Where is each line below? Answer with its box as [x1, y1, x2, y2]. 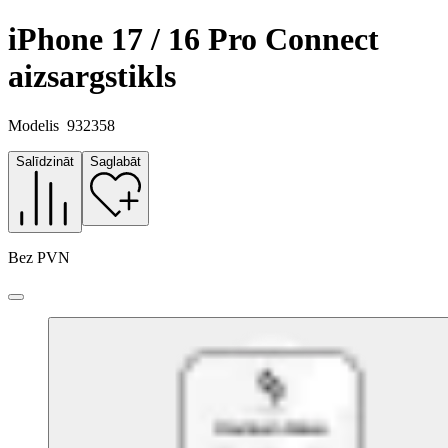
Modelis [8, 116, 59, 134]
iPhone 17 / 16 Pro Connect [8, 21, 379, 58]
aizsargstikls [8, 58, 176, 95]
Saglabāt [90, 153, 141, 169]
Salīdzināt [16, 153, 74, 169]
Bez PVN [8, 248, 70, 266]
